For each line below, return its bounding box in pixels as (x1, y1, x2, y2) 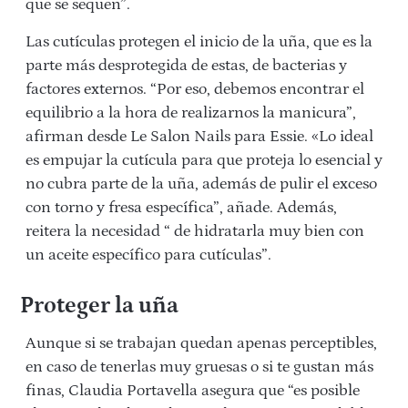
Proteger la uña (19, 293, 178, 320)
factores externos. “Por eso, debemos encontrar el (25, 80, 364, 99)
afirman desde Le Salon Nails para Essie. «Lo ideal (25, 127, 373, 147)
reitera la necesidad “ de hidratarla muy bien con (25, 222, 364, 241)
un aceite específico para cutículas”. (25, 246, 271, 265)
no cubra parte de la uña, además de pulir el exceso (25, 175, 377, 194)
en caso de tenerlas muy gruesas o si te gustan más (25, 358, 373, 377)
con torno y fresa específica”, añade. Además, (25, 199, 337, 218)
